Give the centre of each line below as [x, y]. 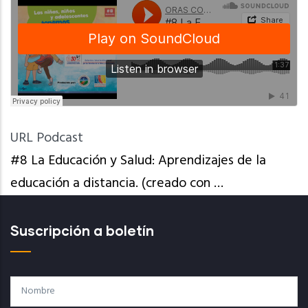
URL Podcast [47, 138]
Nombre [33, 286]
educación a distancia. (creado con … [117, 184]
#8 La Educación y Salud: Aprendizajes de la [138, 161]
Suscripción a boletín [82, 230]
